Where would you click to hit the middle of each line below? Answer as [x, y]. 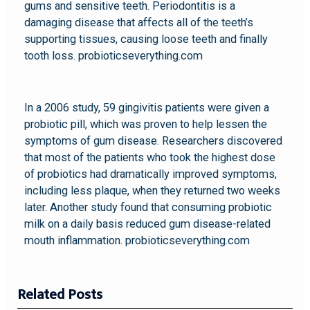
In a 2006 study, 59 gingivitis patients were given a [147, 107]
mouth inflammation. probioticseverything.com [137, 240]
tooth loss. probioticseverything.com [115, 56]
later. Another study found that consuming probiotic [148, 207]
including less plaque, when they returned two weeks [153, 190]
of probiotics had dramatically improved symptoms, [151, 174]
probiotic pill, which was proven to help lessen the [146, 124]
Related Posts [60, 295]
